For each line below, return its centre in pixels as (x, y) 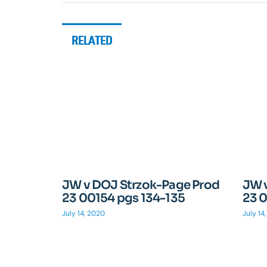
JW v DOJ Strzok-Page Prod (141, 185)
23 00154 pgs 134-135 (123, 198)
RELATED (92, 40)
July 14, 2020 (83, 213)
